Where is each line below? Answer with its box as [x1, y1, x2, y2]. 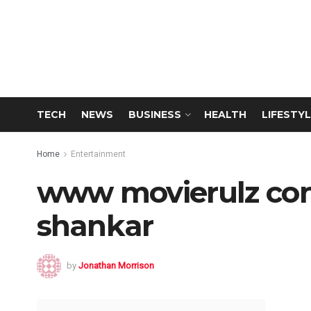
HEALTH [203, 108, 246, 121]
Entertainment [70, 149, 126, 159]
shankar [36, 208, 153, 244]
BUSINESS [128, 108, 181, 121]
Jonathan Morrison [78, 260, 154, 271]
